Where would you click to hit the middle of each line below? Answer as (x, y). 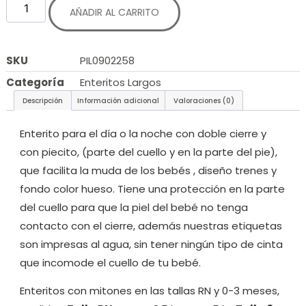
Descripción (42, 100)
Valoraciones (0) (204, 100)
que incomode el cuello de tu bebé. (110, 262)
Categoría (35, 82)
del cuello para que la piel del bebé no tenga (134, 207)
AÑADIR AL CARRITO (115, 12)
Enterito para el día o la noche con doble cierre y (143, 133)
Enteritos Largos (120, 82)
